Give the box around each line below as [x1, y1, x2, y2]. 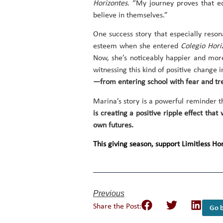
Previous [93, 189, 124, 198]
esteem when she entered [93, 42, 181, 51]
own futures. [93, 121, 133, 129]
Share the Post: [93, 202, 141, 211]
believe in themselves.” [93, 11, 168, 19]
